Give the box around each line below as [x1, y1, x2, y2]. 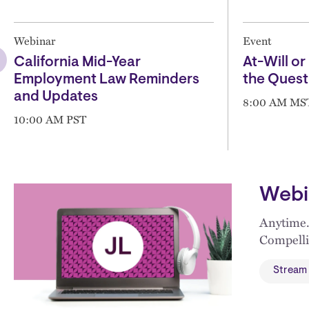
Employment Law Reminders [14, 72, 199, 87]
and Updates [14, 89, 98, 104]
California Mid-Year [14, 54, 141, 70]
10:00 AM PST [14, 110, 86, 127]
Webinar [14, 32, 55, 48]
